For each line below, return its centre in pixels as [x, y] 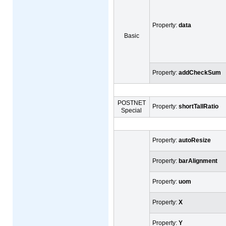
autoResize [195, 140]
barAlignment [198, 161]
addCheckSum [200, 72]
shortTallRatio [199, 106]
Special [132, 110]
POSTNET [132, 103]
